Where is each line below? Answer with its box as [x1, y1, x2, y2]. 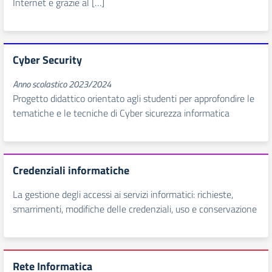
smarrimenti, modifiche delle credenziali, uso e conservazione [13, 202, 257, 216]
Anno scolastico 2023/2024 [13, 77, 111, 91]
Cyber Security [13, 52, 82, 68]
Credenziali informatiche [13, 162, 129, 178]
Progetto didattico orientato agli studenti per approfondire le [13, 91, 254, 106]
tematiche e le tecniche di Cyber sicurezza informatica [13, 106, 229, 120]
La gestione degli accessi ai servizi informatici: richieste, [13, 187, 233, 202]
